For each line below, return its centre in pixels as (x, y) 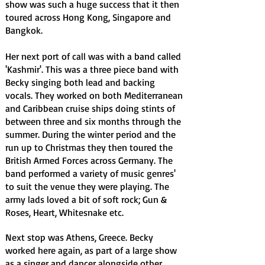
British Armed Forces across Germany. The (89, 160)
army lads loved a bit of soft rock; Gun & (86, 199)
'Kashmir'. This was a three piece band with (92, 69)
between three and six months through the (93, 121)
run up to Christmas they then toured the (89, 147)
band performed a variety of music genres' (91, 173)
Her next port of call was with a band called (93, 56)
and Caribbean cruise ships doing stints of (90, 108)
